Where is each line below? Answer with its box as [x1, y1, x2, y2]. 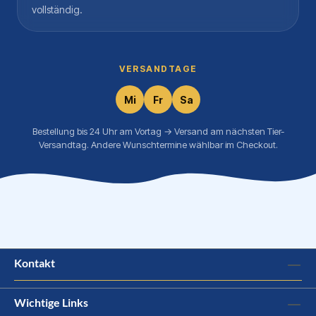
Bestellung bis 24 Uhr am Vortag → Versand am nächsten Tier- [32, 126, 284, 138]
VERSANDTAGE [119, 63, 197, 75]
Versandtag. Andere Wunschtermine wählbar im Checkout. [38, 139, 278, 151]
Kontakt [14, 255, 55, 269]
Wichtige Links [14, 295, 88, 309]
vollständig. [32, 4, 83, 16]
